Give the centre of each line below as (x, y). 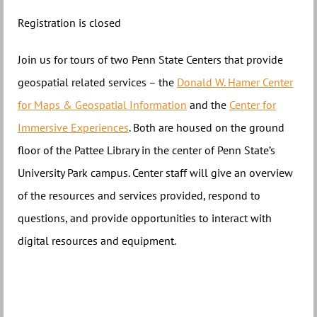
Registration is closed (69, 23)
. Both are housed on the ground (207, 127)
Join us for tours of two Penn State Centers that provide (150, 59)
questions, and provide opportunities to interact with (145, 218)
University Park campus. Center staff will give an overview (155, 173)
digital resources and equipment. (97, 241)
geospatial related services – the (97, 82)
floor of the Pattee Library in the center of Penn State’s (146, 150)
